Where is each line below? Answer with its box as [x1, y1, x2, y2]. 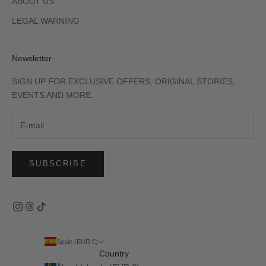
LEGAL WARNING [12, 16, 80, 26]
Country [99, 248, 129, 258]
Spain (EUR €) [56, 237, 98, 245]
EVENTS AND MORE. [12, 90, 93, 100]
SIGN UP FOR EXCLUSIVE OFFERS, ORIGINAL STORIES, [12, 77, 235, 87]
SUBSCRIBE [29, 159, 87, 169]
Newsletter [12, 53, 52, 64]
